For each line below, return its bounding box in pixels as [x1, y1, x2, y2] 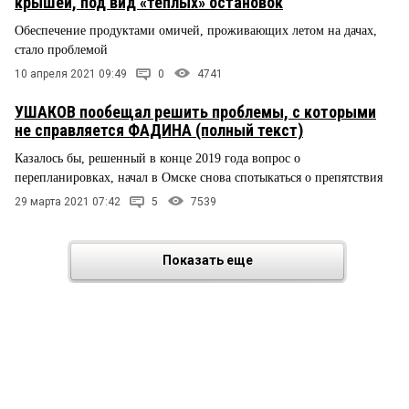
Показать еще [162, 252, 253, 267]
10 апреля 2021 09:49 [15, 68, 127, 81]
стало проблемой [15, 43, 108, 58]
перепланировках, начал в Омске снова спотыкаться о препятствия [15, 171, 383, 185]
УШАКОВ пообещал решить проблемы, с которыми [15, 102, 376, 122]
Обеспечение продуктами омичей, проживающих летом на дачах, [15, 24, 377, 38]
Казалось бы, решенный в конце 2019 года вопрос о [15, 152, 300, 166]
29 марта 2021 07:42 [15, 194, 121, 208]
